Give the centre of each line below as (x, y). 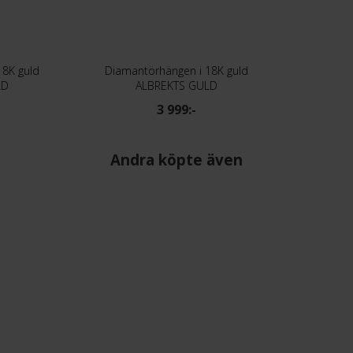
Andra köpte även (176, 159)
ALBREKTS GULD (176, 85)
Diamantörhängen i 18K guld (176, 70)
